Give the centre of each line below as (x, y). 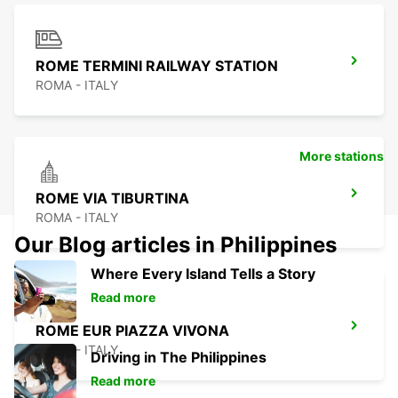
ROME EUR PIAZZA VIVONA (132, 331)
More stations (342, 156)
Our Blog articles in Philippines (175, 245)
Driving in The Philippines (179, 358)
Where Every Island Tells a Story (203, 274)
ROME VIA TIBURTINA (112, 199)
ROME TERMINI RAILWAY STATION (157, 66)
